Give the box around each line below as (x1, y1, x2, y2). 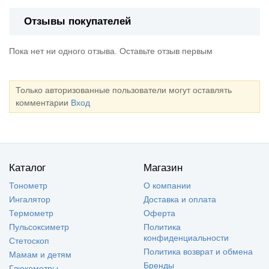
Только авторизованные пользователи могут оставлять (16, 85, 232, 95)
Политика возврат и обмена (144, 246, 253, 256)
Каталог (9, 162, 46, 174)
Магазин (144, 162, 183, 174)
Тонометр (9, 180, 47, 190)
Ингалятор (9, 194, 50, 204)
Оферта (144, 208, 175, 218)
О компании (144, 180, 191, 190)
